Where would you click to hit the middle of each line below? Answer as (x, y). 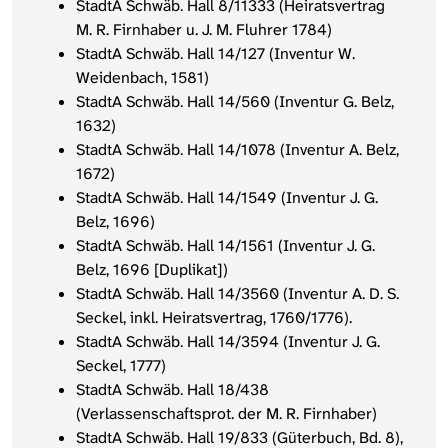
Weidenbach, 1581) (142, 78)
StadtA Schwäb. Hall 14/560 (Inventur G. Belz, (235, 102)
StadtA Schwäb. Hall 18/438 (172, 390)
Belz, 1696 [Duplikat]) (152, 270)
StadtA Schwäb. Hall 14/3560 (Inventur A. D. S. (237, 294)
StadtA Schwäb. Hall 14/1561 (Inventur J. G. (225, 246)
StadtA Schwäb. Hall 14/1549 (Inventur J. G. (227, 198)
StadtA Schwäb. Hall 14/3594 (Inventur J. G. (228, 342)
